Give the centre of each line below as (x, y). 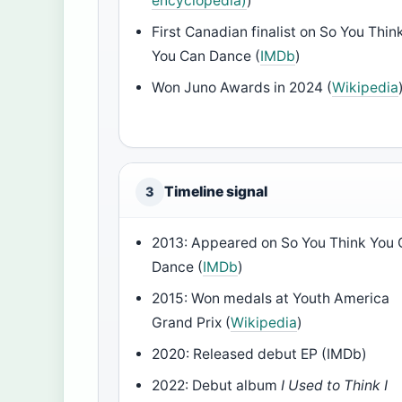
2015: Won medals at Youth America (271, 299)
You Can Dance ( (206, 57)
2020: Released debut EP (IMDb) (260, 354)
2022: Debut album (217, 386)
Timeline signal (216, 192)
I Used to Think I (335, 386)
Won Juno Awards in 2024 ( (242, 88)
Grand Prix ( (192, 323)
